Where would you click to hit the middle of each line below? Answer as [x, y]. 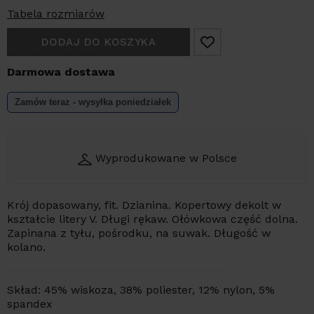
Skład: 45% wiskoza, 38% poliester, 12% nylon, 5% [141, 290]
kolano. [26, 247]
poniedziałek [143, 102]
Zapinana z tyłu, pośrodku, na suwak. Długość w [139, 233]
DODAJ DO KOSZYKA [99, 42]
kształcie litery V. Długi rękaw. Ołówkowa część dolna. [152, 219]
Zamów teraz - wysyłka [65, 102]
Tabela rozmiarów [56, 14]
